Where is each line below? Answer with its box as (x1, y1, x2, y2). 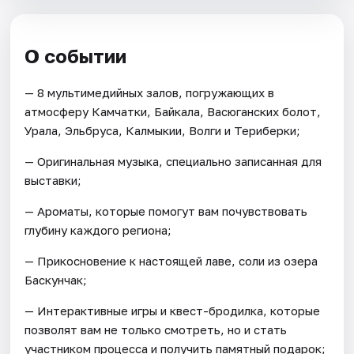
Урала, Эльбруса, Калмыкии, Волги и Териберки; (24, 122, 301, 137)
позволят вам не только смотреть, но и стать (24, 322, 288, 337)
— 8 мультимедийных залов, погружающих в (24, 85, 275, 100)
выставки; (24, 172, 82, 187)
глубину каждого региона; (24, 222, 172, 237)
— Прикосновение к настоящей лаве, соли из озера (24, 253, 318, 268)
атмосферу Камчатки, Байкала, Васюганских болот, (24, 104, 322, 119)
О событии (24, 43, 127, 67)
